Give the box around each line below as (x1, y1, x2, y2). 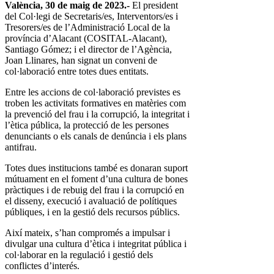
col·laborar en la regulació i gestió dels (5, 250, 153, 261)
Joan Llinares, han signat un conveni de (5, 55, 157, 66)
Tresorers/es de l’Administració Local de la (5, 22, 170, 33)
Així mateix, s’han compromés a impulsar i (5, 228, 170, 239)
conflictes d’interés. (5, 261, 80, 272)
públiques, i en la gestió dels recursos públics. (5, 207, 180, 218)
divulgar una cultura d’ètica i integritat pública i (5, 239, 187, 250)
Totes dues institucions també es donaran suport (5, 163, 188, 174)
